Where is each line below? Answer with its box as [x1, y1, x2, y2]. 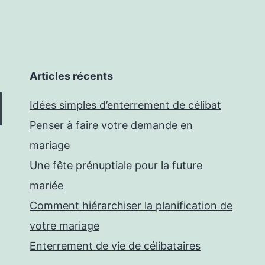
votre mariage [30, 219, 99, 232]
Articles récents [30, 70, 113, 83]
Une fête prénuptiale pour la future [30, 159, 202, 172]
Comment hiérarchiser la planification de [30, 199, 232, 212]
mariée [30, 179, 63, 192]
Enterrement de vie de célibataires [30, 240, 201, 253]
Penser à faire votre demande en [30, 119, 193, 132]
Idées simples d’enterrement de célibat [30, 99, 221, 112]
